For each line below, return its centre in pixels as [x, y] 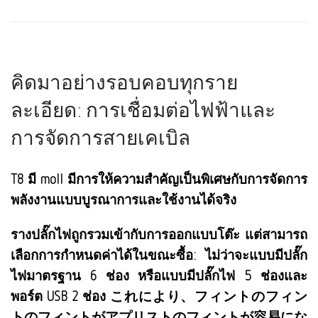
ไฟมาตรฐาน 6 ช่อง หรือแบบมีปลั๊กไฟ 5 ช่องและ [159, 275]
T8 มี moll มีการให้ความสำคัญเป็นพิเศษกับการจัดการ [159, 179]
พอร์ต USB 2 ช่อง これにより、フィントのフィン [159, 296]
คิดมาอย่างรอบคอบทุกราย [124, 82]
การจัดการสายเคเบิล [100, 137]
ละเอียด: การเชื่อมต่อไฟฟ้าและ [143, 109]
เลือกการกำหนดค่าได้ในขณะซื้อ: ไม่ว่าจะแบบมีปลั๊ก [159, 254]
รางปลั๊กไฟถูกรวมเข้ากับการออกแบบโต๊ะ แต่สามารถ [159, 234]
